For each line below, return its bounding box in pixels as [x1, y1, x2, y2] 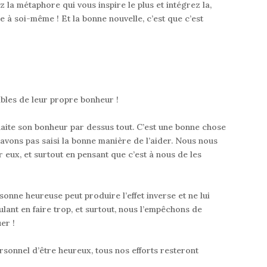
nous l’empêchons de [119, 204, 202, 215]
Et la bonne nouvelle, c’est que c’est [61, 13, 203, 24]
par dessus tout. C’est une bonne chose [68, 122, 226, 133]
